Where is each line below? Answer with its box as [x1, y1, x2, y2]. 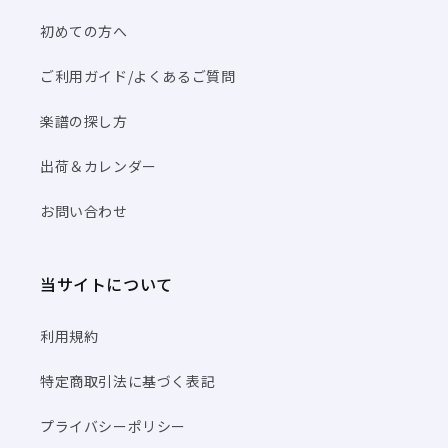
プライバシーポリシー [40, 416, 186, 437]
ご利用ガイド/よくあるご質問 [40, 66, 236, 87]
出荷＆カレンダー [40, 156, 157, 177]
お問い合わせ [40, 201, 128, 222]
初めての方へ [40, 21, 128, 42]
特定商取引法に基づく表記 [40, 371, 216, 392]
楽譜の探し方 [40, 111, 128, 132]
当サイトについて [40, 272, 173, 297]
